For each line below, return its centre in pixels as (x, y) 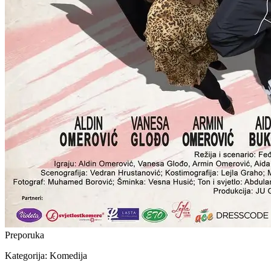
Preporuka (24, 235)
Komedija (68, 256)
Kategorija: (27, 256)
